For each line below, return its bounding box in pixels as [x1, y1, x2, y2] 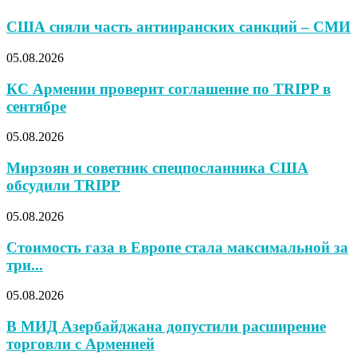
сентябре [6, 97, 66, 115]
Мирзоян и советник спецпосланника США [6, 159, 308, 177]
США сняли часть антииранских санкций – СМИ [6, 18, 351, 36]
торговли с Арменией [6, 335, 155, 352]
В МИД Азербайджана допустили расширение [6, 317, 326, 335]
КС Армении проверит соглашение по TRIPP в [6, 80, 331, 97]
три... [6, 256, 43, 273]
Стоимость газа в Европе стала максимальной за [6, 238, 348, 256]
